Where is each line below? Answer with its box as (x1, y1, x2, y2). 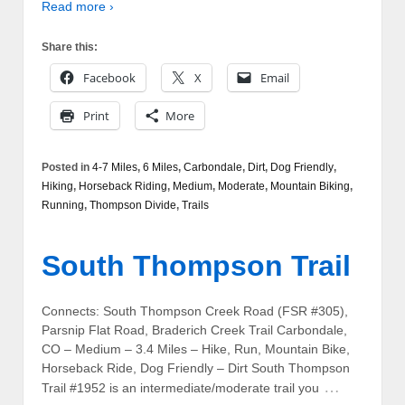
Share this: (42, 40, 98, 53)
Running (42, 198, 84, 212)
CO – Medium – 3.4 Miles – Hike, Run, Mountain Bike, (42, 342, 350, 357)
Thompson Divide (89, 198, 176, 212)
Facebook (83, 69, 136, 86)
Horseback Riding (79, 179, 167, 193)
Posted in (42, 160, 92, 174)
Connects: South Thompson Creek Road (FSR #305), (42, 304, 348, 319)
